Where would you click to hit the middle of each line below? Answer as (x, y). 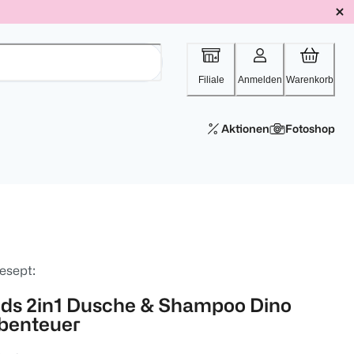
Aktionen (245, 128)
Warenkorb (310, 80)
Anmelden (260, 80)
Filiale (211, 80)
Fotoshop (310, 128)
